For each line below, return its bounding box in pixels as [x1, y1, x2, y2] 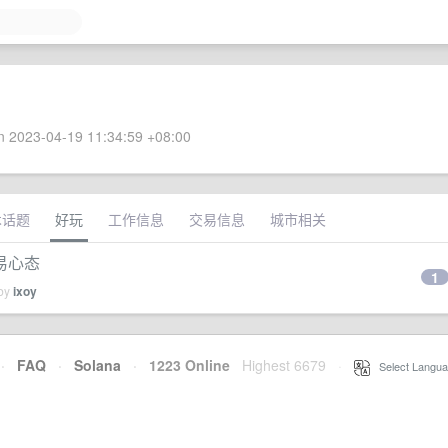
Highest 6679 [242, 355, 326, 375]
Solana [74, 355, 121, 375]
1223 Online [137, 355, 230, 375]
